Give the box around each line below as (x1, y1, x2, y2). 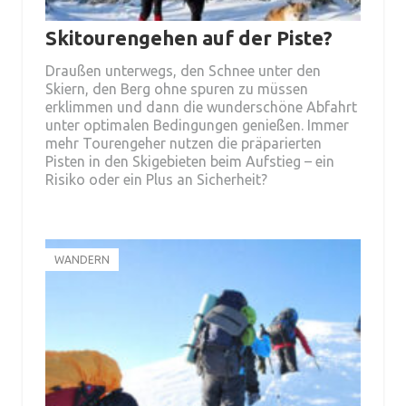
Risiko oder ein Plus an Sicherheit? (45, 171, 267, 188)
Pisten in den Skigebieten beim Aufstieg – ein (45, 153, 334, 169)
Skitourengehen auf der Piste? (45, 26, 333, 49)
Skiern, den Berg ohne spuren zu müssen (45, 81, 308, 97)
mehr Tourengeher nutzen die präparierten (45, 135, 322, 151)
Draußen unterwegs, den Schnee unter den (45, 63, 321, 79)
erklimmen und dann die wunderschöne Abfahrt (45, 99, 357, 115)
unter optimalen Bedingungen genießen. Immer (45, 117, 349, 133)
